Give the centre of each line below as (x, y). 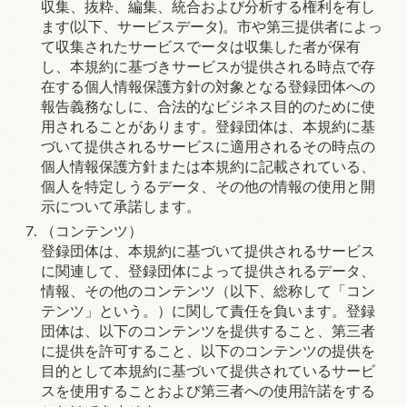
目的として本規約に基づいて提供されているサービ (208, 372)
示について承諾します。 (121, 207)
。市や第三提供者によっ (303, 27)
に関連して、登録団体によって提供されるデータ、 (208, 272)
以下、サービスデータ (146, 27)
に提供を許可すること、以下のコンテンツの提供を (208, 352)
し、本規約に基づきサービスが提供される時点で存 (208, 67)
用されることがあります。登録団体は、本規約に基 (208, 127)
